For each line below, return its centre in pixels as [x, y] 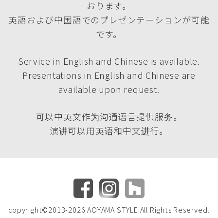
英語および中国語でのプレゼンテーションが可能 [109, 20]
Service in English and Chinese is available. [109, 61]
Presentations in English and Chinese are [109, 75]
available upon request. [109, 90]
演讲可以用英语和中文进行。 [109, 131]
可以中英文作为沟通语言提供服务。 [109, 117]
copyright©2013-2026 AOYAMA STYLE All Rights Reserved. [109, 210]
